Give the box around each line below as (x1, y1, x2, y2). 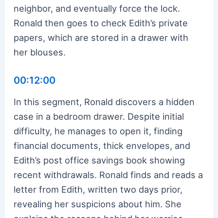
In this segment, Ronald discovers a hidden (14, 96, 195, 107)
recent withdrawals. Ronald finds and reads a (14, 169, 203, 180)
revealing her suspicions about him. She (14, 198, 182, 209)
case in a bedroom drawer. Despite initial (14, 110, 184, 122)
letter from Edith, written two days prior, (14, 183, 183, 195)
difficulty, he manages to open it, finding (14, 125, 183, 136)
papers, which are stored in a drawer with (14, 32, 189, 43)
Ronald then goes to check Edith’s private (14, 17, 188, 28)
